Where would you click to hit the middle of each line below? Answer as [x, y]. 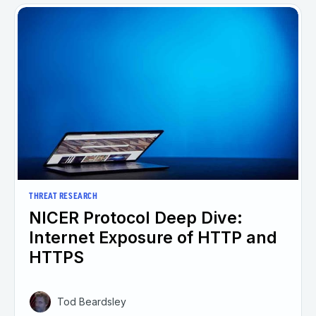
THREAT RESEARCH [63, 197]
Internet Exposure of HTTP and [153, 238]
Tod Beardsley [92, 302]
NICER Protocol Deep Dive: [136, 218]
